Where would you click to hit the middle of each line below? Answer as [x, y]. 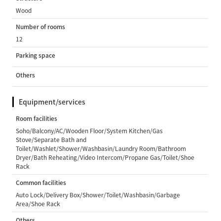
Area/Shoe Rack [38, 203]
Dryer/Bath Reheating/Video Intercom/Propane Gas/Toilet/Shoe [105, 157]
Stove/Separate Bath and [51, 139]
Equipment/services [52, 101]
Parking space [36, 55]
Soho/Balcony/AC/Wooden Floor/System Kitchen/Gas [90, 130]
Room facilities [37, 118]
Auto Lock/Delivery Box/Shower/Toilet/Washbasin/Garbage [98, 195]
